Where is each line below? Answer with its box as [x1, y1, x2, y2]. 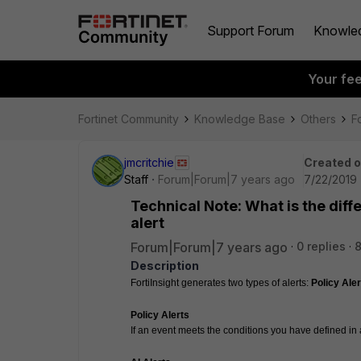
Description [131, 259, 199, 272]
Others [301, 112, 336, 126]
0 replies [297, 239, 346, 253]
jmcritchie [124, 156, 174, 169]
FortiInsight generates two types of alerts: [131, 277, 311, 288]
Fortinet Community [78, 112, 179, 126]
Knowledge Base [194, 112, 285, 126]
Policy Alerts [131, 309, 189, 321]
